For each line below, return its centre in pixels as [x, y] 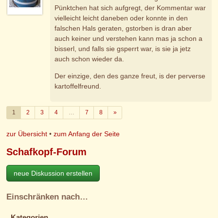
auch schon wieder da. [90, 59]
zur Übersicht [27, 134]
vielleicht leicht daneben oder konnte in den [121, 18]
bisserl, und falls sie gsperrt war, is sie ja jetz [123, 49]
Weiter [125, 112]
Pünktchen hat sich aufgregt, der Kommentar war [130, 8]
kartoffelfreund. [78, 86]
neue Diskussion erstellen [53, 173]
